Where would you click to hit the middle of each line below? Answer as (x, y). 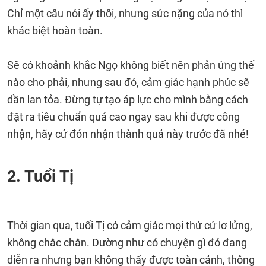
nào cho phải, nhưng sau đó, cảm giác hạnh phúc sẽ (128, 82)
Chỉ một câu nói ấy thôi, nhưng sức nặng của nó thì (125, 13)
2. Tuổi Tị (40, 176)
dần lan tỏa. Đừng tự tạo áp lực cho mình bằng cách (128, 99)
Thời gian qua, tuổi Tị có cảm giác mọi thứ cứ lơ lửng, (130, 225)
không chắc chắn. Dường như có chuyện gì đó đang (127, 243)
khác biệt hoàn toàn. (55, 31)
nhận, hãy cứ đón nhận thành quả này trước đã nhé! (128, 134)
